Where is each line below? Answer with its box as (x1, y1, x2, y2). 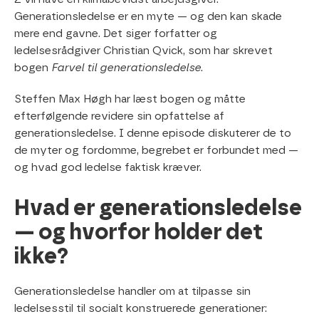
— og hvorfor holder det (14, 221, 263, 244)
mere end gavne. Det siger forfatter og (14, 28, 217, 39)
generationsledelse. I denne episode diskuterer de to (14, 128, 291, 140)
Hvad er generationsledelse (14, 197, 302, 220)
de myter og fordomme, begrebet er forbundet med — (14, 145, 298, 157)
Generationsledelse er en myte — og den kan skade (14, 11, 282, 22)
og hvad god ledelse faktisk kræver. (14, 162, 202, 174)
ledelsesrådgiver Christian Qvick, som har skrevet (14, 45, 273, 56)
